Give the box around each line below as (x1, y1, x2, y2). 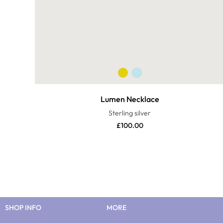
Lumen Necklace (100, 94, 159, 105)
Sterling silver (109, 109, 151, 118)
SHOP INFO (5, 203, 41, 213)
